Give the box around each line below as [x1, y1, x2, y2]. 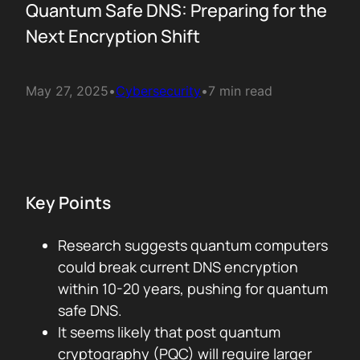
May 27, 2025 [26, 83, 108, 99]
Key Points [26, 191, 111, 214]
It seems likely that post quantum [58, 322, 280, 342]
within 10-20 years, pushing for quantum [58, 279, 328, 298]
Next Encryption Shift [26, 24, 200, 48]
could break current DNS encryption [58, 257, 298, 276]
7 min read [208, 83, 272, 99]
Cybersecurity [116, 83, 201, 99]
